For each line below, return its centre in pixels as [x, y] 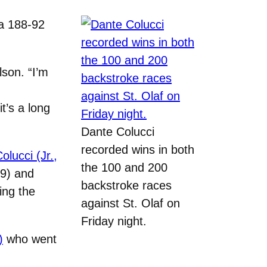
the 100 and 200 [124, 167]
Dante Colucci [118, 131]
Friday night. [114, 221]
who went [30, 239]
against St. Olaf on [131, 203]
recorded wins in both [138, 149]
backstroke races [126, 185]
